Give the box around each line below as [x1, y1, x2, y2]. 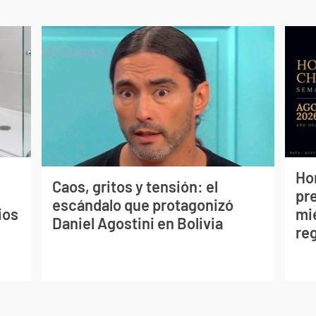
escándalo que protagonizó [51, 195, 233, 214]
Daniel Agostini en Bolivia [51, 213, 223, 232]
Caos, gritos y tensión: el [51, 176, 218, 195]
